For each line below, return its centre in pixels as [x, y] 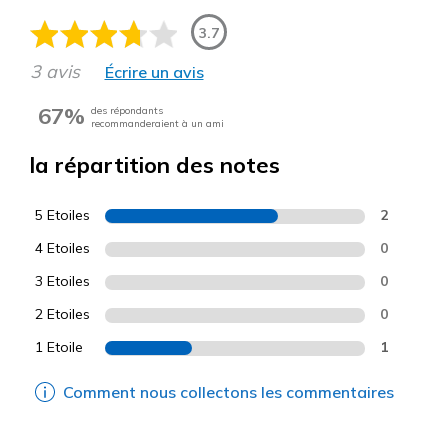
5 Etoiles [62, 215]
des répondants [127, 110]
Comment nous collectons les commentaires [228, 392]
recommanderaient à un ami [157, 123]
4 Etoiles [62, 248]
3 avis [55, 72]
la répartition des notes [155, 165]
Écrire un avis [154, 71]
